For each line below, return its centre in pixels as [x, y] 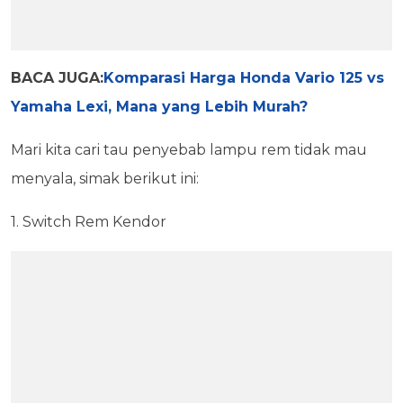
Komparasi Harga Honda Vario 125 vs [244, 78]
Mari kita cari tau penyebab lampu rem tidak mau [189, 150]
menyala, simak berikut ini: [105, 179]
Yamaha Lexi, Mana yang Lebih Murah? [159, 107]
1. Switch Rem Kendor [89, 222]
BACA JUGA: [57, 78]
